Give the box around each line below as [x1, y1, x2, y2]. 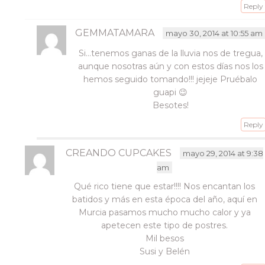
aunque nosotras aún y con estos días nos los [77, 61, 263, 72]
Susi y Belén [139, 246, 190, 257]
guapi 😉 [153, 87, 188, 98]
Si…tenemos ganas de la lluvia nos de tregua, [78, 48, 263, 59]
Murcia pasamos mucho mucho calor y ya [78, 207, 251, 218]
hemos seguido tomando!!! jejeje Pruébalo [83, 74, 258, 85]
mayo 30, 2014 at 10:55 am [166, 28, 263, 38]
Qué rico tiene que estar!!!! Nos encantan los [74, 181, 256, 192]
